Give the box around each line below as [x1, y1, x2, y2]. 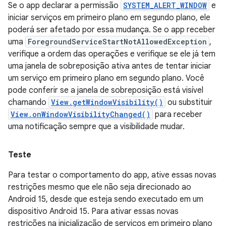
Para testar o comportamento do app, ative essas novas [8, 170, 216, 180]
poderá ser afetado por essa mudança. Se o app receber [8, 25, 215, 35]
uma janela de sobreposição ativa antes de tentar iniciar [8, 61, 211, 71]
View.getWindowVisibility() [51, 97, 163, 107]
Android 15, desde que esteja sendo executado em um [8, 194, 203, 204]
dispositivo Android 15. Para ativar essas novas [8, 206, 179, 216]
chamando [8, 97, 48, 107]
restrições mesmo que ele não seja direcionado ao [8, 182, 191, 192]
